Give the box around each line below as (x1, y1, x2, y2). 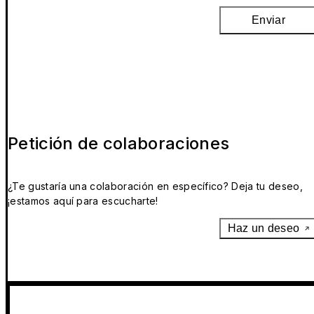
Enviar (252, 13, 285, 26)
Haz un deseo (227, 221, 300, 234)
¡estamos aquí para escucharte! (8, 194, 158, 207)
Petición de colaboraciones (8, 132, 230, 153)
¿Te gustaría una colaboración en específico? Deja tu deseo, (8, 179, 303, 192)
